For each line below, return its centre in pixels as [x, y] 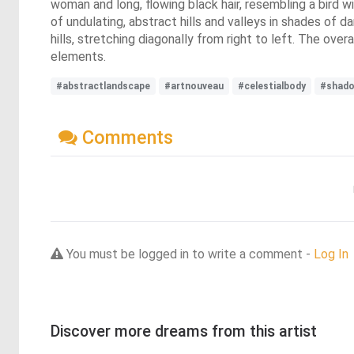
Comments [125, 137]
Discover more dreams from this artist [184, 331]
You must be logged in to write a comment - [188, 254]
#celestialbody [272, 86]
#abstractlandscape [103, 86]
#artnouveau [194, 86]
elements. [78, 56]
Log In [331, 254]
